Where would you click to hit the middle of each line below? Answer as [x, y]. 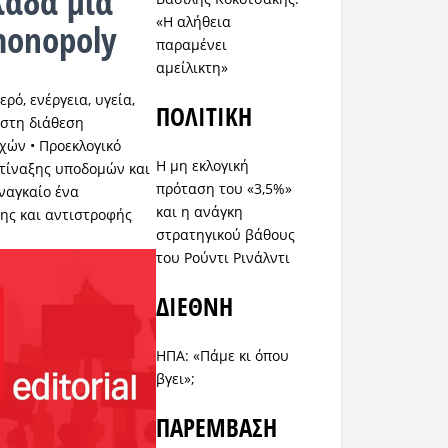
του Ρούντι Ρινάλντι [223, 258]
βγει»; [176, 379]
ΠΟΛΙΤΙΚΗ [204, 116]
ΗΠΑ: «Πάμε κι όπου [223, 356]
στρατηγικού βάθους [226, 235]
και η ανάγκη [200, 212]
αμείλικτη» [192, 68]
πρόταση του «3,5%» [224, 189]
